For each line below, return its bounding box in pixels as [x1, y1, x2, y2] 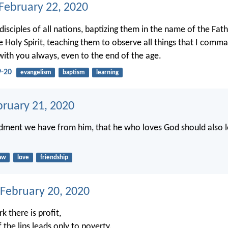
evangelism [20, 69, 51, 76]
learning [96, 69, 119, 76]
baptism [62, 69, 85, 76]
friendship [40, 154, 68, 161]
